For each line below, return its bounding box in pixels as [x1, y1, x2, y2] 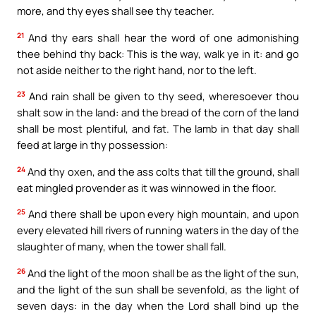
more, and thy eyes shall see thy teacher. [17, 4, 214, 18]
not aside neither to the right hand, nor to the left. [17, 62, 257, 77]
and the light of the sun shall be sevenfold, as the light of [17, 281, 299, 296]
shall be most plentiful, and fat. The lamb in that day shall [17, 121, 299, 136]
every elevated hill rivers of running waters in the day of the [17, 223, 299, 238]
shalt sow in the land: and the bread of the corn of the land [17, 105, 299, 120]
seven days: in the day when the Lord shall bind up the [17, 298, 299, 312]
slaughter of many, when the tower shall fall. [17, 239, 226, 254]
